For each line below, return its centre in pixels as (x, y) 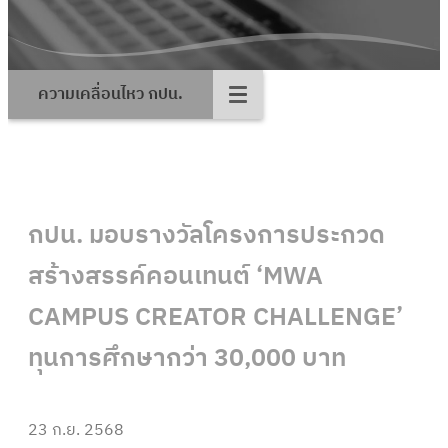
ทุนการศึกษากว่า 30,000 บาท (187, 358)
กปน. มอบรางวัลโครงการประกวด (206, 235)
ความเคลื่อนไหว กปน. (110, 94)
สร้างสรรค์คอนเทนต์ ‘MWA (175, 276)
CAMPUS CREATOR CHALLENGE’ (215, 317)
